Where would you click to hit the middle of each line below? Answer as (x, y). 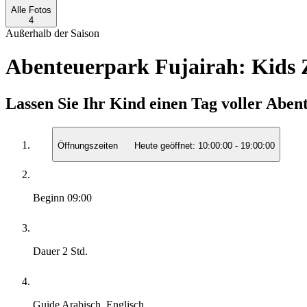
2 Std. (75, 251)
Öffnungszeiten (89, 146)
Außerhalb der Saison (52, 33)
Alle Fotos (31, 10)
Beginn (50, 198)
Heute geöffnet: (165, 146)
